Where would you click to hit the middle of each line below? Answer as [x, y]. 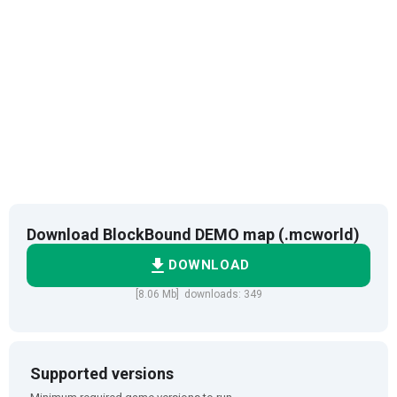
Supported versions [102, 374]
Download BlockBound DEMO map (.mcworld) [193, 235]
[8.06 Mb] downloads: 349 [198, 295]
